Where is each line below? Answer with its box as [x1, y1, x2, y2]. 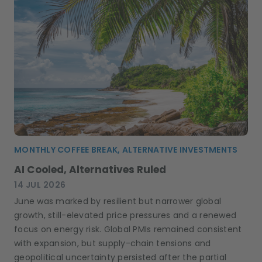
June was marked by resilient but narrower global [14, 195, 221, 207]
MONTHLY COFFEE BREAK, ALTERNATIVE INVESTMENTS [14, 143, 238, 156]
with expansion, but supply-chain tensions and [14, 237, 211, 249]
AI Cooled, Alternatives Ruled [14, 162, 166, 177]
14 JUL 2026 [14, 178, 66, 191]
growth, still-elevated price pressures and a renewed [14, 209, 236, 221]
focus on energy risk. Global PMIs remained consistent [14, 223, 242, 235]
